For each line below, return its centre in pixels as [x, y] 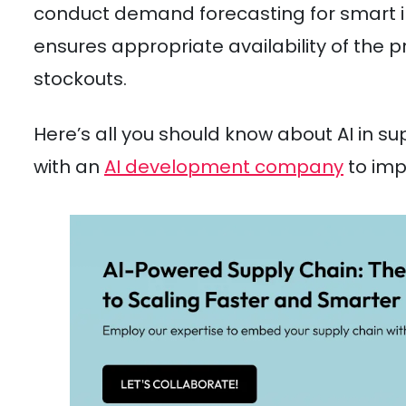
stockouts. [80, 79]
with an [69, 167]
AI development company [224, 167]
